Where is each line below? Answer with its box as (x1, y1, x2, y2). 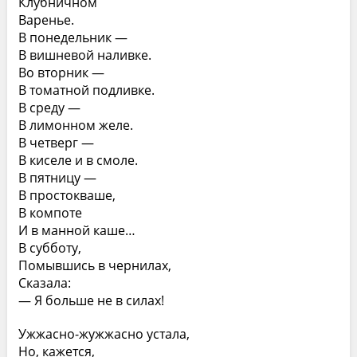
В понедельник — (18, 29, 127, 46)
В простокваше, (18, 186, 116, 204)
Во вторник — (18, 64, 104, 81)
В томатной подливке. (18, 81, 155, 99)
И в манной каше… (18, 222, 135, 239)
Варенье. (18, 11, 74, 29)
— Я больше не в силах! (18, 292, 164, 309)
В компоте (18, 204, 82, 222)
